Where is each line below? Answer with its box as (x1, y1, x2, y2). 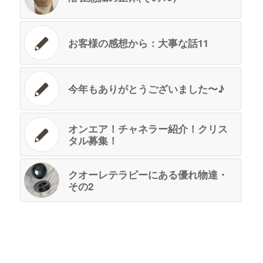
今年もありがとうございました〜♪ (68, 81, 224, 96)
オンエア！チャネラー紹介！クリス (68, 121, 228, 136)
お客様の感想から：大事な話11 (68, 35, 208, 50)
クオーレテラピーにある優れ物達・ (68, 167, 228, 181)
